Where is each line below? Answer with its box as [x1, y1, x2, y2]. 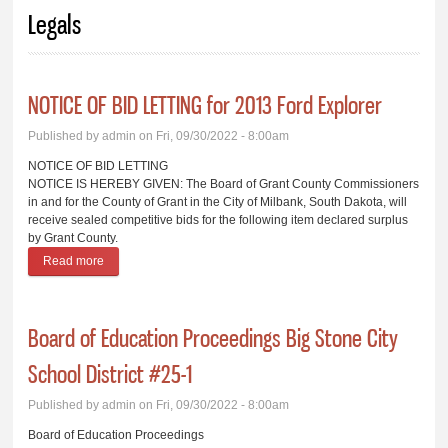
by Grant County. [28, 230, 119, 245]
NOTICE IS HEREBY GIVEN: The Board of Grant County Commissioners [28, 176, 420, 191]
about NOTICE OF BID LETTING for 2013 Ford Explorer [104, 253, 404, 268]
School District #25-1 [28, 358, 193, 389]
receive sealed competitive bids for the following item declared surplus [28, 212, 409, 227]
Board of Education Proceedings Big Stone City [28, 322, 399, 353]
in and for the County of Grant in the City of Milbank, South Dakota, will [28, 194, 408, 209]
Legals [28, 7, 82, 40]
